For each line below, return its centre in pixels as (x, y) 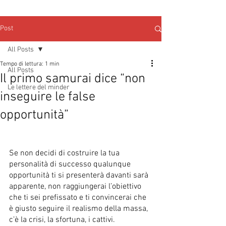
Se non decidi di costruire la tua (65, 153)
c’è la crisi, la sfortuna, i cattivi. (62, 220)
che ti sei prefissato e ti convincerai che (79, 198)
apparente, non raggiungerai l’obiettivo (76, 187)
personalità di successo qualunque (71, 164)
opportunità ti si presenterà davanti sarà (80, 176)
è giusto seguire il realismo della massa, (79, 209)
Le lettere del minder (39, 88)
